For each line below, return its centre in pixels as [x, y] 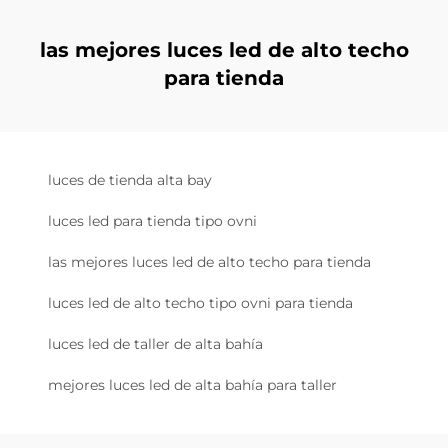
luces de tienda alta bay [130, 180]
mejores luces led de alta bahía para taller [192, 385]
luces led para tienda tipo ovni [152, 221]
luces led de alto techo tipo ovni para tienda [200, 303]
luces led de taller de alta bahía [155, 344]
